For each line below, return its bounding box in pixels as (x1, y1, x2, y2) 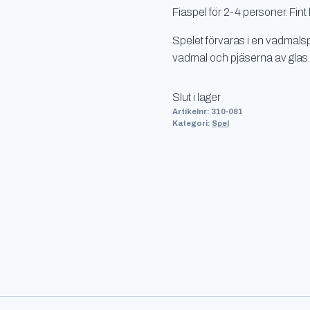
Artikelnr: (172, 107, 211, 116)
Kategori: (172, 118, 212, 127)
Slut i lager (172, 91, 221, 103)
